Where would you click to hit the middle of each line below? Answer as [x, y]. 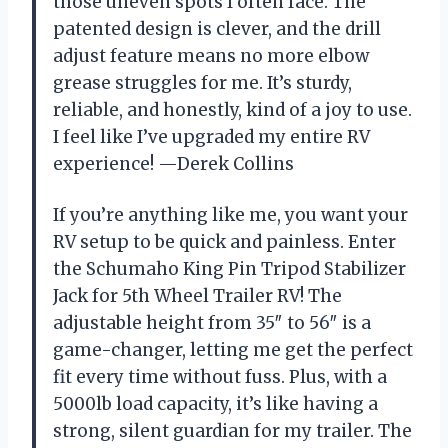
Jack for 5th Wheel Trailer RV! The [197, 295]
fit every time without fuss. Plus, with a [220, 376]
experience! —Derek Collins [173, 163]
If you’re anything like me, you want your [230, 214]
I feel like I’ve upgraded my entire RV [211, 136]
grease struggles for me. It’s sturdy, [202, 82]
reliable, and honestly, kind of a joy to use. [232, 109]
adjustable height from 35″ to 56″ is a [212, 322]
